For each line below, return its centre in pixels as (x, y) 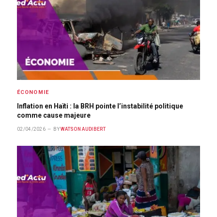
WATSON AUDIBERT (83, 129)
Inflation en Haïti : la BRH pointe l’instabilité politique (100, 106)
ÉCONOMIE (33, 92)
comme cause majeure (54, 115)
